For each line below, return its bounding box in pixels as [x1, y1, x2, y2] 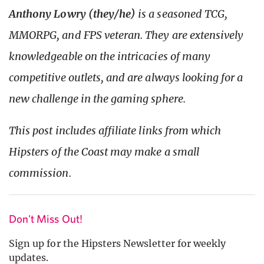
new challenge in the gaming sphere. [9, 91, 186, 105]
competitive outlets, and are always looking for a [9, 70, 243, 84]
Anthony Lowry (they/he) [9, 6, 136, 21]
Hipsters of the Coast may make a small [9, 144, 199, 159]
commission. [9, 166, 74, 180]
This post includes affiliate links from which [9, 123, 222, 137]
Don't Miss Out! [9, 212, 82, 225]
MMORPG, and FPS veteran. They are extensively [9, 28, 244, 42]
